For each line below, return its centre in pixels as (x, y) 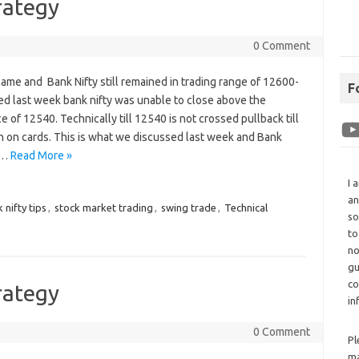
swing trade (188, 208)
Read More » (41, 156)
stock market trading (103, 208)
